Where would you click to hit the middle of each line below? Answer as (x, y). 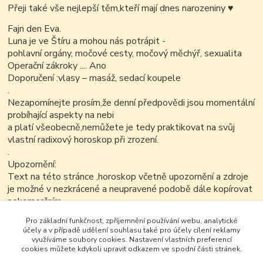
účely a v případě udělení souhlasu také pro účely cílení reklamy (131, 230)
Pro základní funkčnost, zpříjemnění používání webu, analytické (131, 220)
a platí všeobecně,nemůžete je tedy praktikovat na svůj (122, 128)
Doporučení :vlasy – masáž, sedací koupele (95, 78)
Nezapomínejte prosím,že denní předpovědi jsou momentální (131, 103)
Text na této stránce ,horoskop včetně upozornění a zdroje (128, 177)
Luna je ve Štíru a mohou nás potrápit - (87, 41)
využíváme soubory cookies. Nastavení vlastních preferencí (131, 239)
